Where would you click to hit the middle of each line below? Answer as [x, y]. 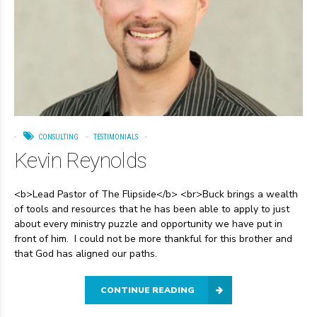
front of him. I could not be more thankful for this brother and [153, 238]
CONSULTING [58, 137]
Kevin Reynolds [81, 160]
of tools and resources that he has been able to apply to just [152, 209]
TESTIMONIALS [115, 137]
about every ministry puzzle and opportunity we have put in [148, 224]
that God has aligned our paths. [86, 253]
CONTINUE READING [148, 290]
